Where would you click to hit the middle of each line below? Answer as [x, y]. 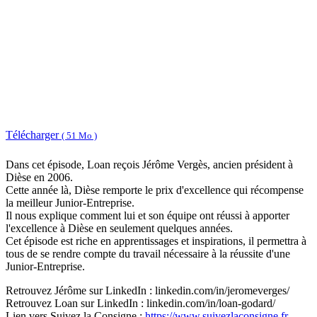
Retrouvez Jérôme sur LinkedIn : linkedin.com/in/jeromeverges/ [148, 291]
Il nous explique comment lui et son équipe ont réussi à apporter [148, 216]
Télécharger [34, 134]
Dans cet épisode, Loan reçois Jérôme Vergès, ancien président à [149, 165]
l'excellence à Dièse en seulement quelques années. [119, 229]
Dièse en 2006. [39, 178]
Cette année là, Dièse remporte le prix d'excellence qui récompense [155, 190]
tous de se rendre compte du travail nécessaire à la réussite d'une [148, 254]
